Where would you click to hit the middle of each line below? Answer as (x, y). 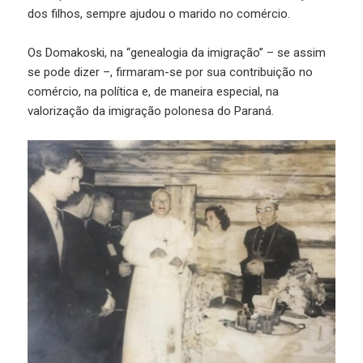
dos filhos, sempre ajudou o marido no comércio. (159, 13)
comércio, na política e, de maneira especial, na (154, 91)
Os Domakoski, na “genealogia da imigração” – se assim (177, 52)
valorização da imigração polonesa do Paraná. (151, 111)
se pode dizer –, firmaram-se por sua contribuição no (171, 72)
